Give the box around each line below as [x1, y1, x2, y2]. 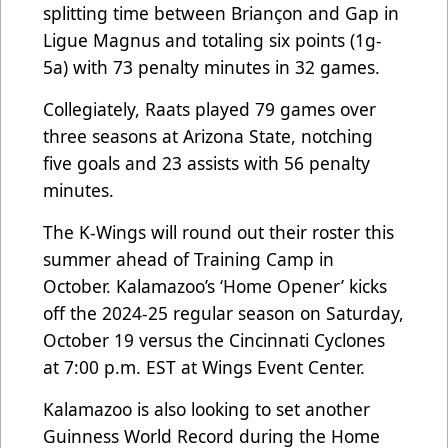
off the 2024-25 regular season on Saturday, [43, 301, 404, 326]
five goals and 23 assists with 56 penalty [43, 151, 370, 176]
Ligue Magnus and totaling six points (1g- [43, 28, 382, 53]
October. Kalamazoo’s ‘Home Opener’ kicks [43, 274, 387, 299]
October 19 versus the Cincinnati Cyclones [43, 328, 385, 353]
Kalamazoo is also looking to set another [43, 397, 370, 422]
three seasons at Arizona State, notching [43, 124, 373, 149]
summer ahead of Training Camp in [43, 247, 334, 272]
